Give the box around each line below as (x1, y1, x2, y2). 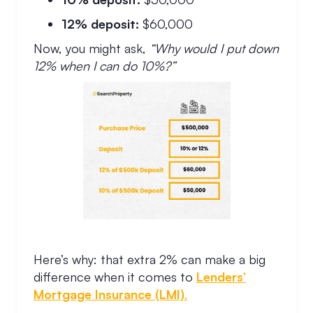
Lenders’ (196, 269, 246, 284)
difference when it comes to (34, 269, 196, 284)
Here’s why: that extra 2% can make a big (34, 252, 265, 267)
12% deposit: (61, 16, 139, 31)
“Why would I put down (150, 41, 279, 56)
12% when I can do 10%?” (34, 58, 175, 73)
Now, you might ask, (34, 41, 150, 56)
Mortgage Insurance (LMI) (34, 286, 184, 302)
